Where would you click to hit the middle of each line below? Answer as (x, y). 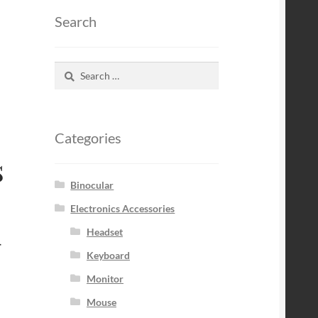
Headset (104, 231)
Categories (88, 138)
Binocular (92, 185)
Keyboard (108, 255)
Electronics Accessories (123, 208)
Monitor (105, 278)
